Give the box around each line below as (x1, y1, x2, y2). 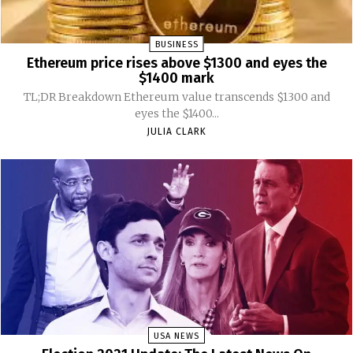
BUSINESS (154, 39, 199, 50)
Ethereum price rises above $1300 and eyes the (26, 54, 327, 72)
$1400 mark (139, 69, 214, 87)
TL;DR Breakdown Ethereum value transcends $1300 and (23, 89, 124, 104)
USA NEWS (154, 330, 199, 341)
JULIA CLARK (147, 125, 206, 137)
